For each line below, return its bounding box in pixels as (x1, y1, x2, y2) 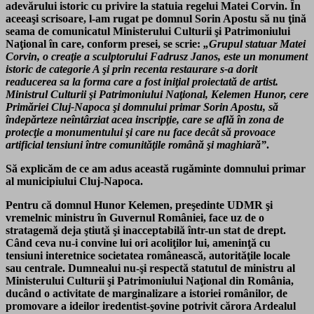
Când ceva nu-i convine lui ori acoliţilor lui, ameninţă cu (6, 237, 271, 250)
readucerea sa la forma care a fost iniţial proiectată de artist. (6, 76, 278, 88)
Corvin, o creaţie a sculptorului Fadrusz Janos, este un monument (6, 50, 308, 63)
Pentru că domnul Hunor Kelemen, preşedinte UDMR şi (6, 199, 273, 212)
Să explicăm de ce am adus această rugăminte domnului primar (6, 163, 306, 175)
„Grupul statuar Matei (203, 38, 306, 50)
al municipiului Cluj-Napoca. (6, 175, 143, 188)
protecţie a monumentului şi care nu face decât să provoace (6, 126, 275, 139)
